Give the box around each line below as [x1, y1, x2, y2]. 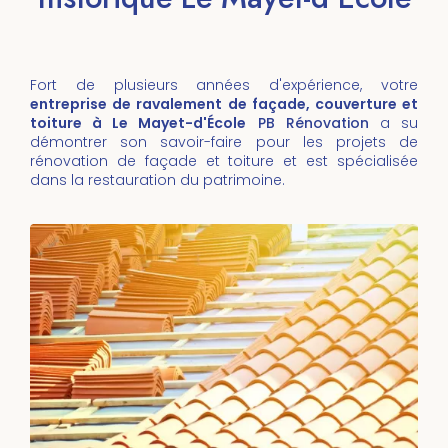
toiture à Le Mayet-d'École [30, 113, 247, 133]
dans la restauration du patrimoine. [30, 170, 285, 190]
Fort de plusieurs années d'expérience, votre [30, 75, 418, 95]
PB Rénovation [257, 113, 369, 133]
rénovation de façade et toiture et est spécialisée [30, 151, 418, 171]
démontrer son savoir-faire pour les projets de [30, 132, 418, 152]
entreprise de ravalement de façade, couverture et [30, 94, 418, 114]
